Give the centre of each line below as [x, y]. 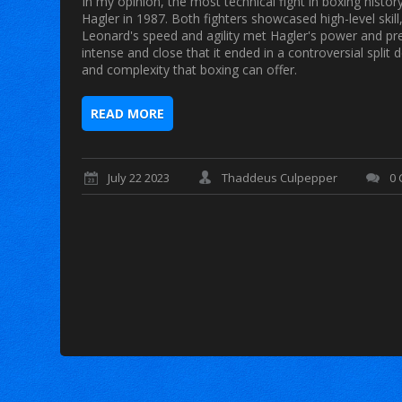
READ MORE [128, 114]
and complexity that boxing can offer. [190, 70]
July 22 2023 [139, 178]
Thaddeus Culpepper [280, 178]
